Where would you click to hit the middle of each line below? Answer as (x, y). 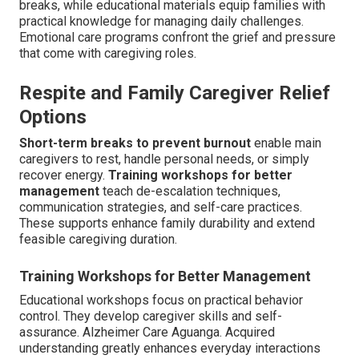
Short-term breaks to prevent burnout (135, 143)
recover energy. (64, 175)
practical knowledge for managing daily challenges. (161, 21)
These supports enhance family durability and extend (167, 223)
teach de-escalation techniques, (190, 191)
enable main (286, 143)
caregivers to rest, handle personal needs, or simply (164, 159)
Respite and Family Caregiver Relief (175, 93)
